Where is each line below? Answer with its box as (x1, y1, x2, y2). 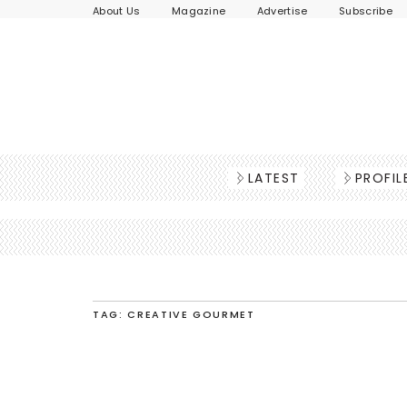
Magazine (171, 4, 226, 18)
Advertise (256, 4, 308, 18)
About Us (93, 4, 141, 18)
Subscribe (339, 4, 392, 18)
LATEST (247, 169, 300, 187)
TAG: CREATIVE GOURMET (93, 307, 255, 322)
